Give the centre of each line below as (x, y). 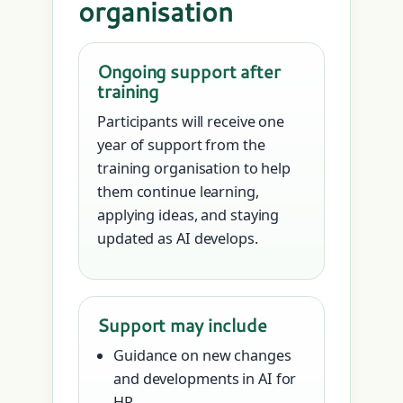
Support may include (183, 325)
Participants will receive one (191, 122)
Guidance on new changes (202, 356)
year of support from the (181, 145)
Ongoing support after (189, 72)
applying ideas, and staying (188, 215)
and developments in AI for (205, 379)
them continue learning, (178, 192)
